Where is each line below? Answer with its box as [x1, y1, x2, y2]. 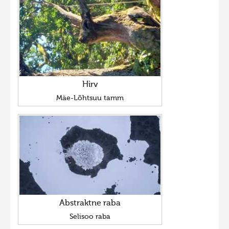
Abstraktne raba [59, 199, 121, 208]
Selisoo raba [70, 213, 110, 220]
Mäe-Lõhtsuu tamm [56, 94, 124, 102]
